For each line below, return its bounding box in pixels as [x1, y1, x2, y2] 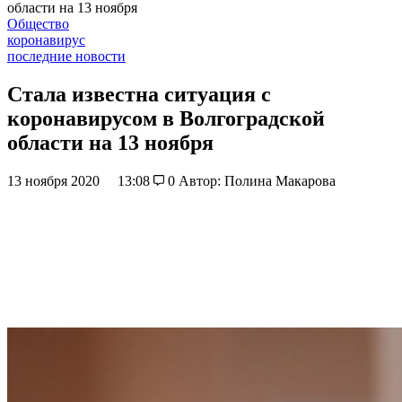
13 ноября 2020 [7, 172, 103, 188]
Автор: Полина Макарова [178, 172, 336, 188]
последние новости [7, 48, 126, 64]
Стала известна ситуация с [7, 82, 271, 106]
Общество [7, 16, 69, 31]
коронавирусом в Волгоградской [7, 106, 325, 130]
